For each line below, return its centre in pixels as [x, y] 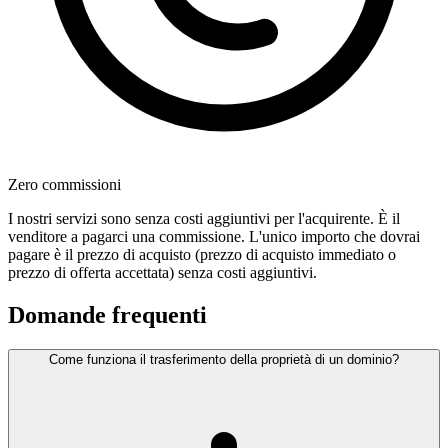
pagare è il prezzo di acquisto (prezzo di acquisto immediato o [202, 255]
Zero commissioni [64, 185]
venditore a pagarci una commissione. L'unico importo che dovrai [214, 237]
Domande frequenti [107, 315]
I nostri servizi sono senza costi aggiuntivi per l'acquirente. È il [204, 219]
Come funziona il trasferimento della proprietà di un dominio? [224, 360]
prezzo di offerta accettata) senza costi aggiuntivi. [162, 273]
